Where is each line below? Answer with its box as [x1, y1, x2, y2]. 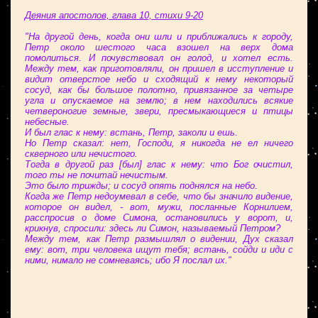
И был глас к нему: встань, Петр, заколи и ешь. [25, 127, 238, 138]
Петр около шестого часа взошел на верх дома [25, 42, 293, 53]
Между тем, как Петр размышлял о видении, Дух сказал [25, 234, 293, 244]
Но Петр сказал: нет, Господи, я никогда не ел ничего [25, 138, 293, 148]
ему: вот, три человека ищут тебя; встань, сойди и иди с [25, 244, 293, 255]
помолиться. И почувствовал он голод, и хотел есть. [25, 53, 293, 63]
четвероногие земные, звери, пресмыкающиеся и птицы [25, 106, 293, 116]
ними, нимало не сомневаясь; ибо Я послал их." [25, 255, 231, 265]
